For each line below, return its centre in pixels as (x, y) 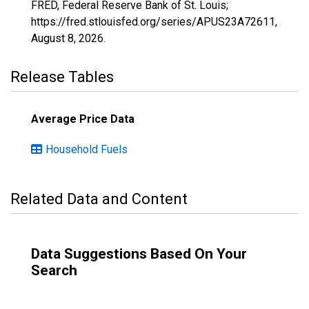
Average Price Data (83, 119)
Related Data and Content (99, 199)
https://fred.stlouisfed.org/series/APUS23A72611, (154, 22)
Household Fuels (87, 149)
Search (54, 270)
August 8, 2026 (67, 38)
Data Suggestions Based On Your (139, 254)
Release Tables (62, 77)
